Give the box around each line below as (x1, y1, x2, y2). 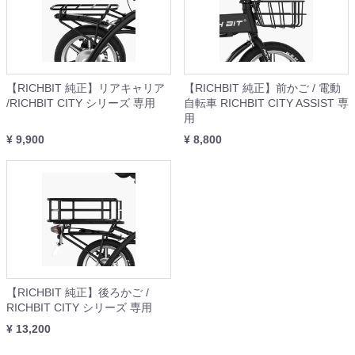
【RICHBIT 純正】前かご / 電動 (184, 82, 341, 95)
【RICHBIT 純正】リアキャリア (6, 82, 165, 95)
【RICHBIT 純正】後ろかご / (6, 286, 149, 300)
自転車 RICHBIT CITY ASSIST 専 (184, 97, 349, 110)
